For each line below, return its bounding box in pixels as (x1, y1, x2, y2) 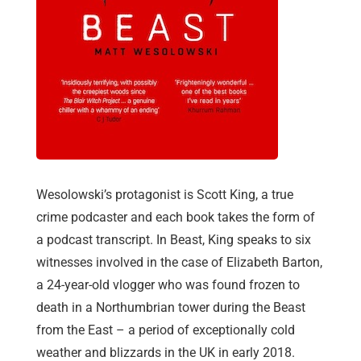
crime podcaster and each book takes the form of (36, 210, 315, 226)
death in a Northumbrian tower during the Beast (36, 300, 305, 316)
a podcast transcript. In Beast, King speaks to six (36, 232, 311, 248)
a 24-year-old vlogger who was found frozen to (36, 277, 300, 293)
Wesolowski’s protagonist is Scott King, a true (36, 187, 293, 203)
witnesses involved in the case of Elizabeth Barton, (36, 255, 322, 271)
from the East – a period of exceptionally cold (36, 322, 295, 338)
